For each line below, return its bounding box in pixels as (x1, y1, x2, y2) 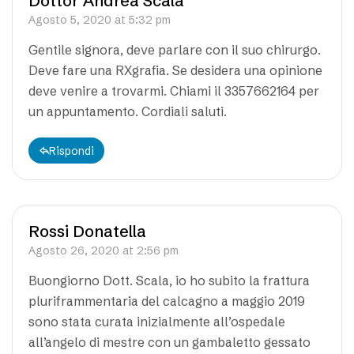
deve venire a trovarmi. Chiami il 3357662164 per (28, 82, 319, 99)
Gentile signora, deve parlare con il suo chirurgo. (28, 41, 321, 58)
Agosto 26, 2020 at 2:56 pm (28, 243, 179, 258)
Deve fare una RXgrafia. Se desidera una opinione (28, 62, 322, 78)
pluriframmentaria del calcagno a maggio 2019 (28, 292, 305, 309)
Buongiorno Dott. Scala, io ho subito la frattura (28, 272, 310, 288)
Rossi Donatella (28, 220, 146, 241)
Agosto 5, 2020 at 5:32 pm (28, 12, 171, 27)
